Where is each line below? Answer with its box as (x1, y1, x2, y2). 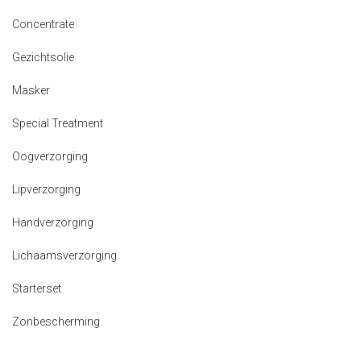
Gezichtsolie (12, 51, 74, 64)
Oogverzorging (12, 150, 88, 163)
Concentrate (12, 18, 74, 31)
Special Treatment (12, 117, 103, 130)
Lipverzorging (12, 183, 81, 196)
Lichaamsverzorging (12, 249, 117, 262)
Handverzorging (12, 216, 93, 229)
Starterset (12, 282, 61, 295)
